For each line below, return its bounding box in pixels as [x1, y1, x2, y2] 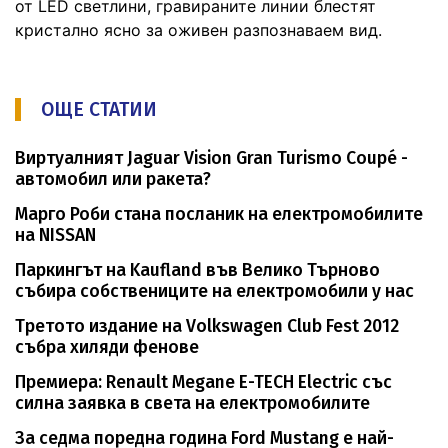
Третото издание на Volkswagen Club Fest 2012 [15, 315, 399, 337]
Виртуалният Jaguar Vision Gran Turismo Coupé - [15, 147, 408, 169]
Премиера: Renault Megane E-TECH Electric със [15, 371, 392, 393]
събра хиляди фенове [15, 336, 199, 358]
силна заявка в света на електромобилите [15, 392, 370, 414]
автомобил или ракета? [15, 168, 211, 190]
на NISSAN [15, 224, 96, 246]
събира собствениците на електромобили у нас [15, 280, 414, 302]
